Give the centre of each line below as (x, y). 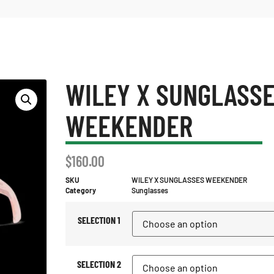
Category (81, 190)
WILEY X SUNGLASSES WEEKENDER (189, 180)
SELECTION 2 (99, 264)
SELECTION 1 (99, 220)
